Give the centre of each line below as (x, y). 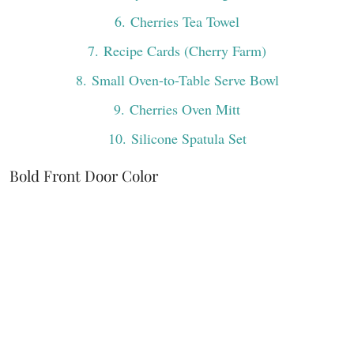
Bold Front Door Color (84, 176)
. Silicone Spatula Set (184, 139)
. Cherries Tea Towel (181, 22)
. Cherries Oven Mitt (181, 109)
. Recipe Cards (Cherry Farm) (181, 51)
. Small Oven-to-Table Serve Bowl (181, 80)
